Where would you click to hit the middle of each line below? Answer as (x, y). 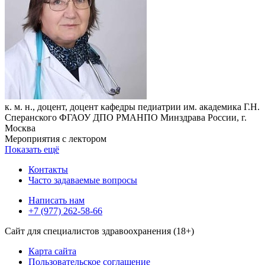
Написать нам (56, 200)
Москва (20, 128)
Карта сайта (52, 251)
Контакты (48, 169)
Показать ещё (32, 149)
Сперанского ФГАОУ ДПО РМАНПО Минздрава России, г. (126, 117)
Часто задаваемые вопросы (83, 180)
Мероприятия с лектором (56, 138)
